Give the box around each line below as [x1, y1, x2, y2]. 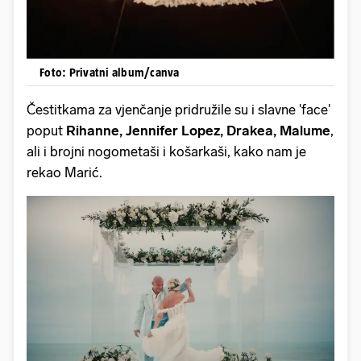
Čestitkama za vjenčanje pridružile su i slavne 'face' [27, 101, 330, 118]
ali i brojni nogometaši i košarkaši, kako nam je [27, 143, 306, 160]
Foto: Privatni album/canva [39, 64, 180, 79]
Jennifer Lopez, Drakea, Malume [126, 122, 330, 139]
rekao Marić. [27, 164, 102, 180]
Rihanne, [66, 122, 126, 139]
